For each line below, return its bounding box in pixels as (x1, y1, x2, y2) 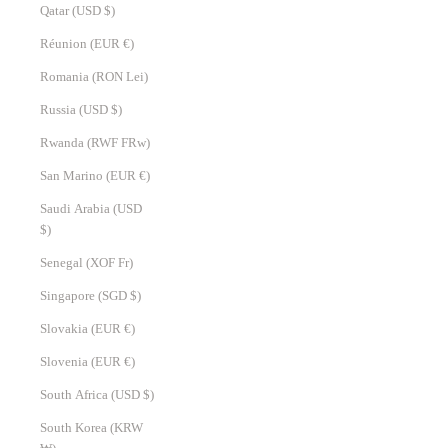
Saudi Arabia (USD (40, 201, 142, 217)
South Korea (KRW (40, 420, 143, 436)
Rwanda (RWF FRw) (121, 135, 150, 151)
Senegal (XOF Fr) (118, 255, 133, 271)
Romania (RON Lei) (126, 69, 148, 85)
